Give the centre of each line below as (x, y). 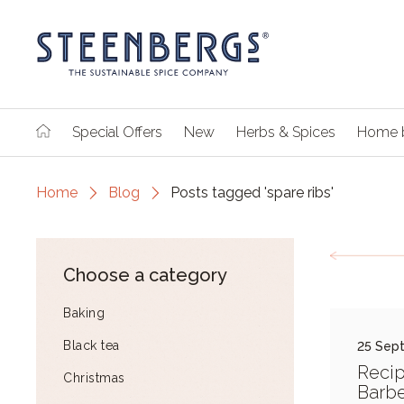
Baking (84, 313)
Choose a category (145, 275)
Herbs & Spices (286, 132)
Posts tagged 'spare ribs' (252, 193)
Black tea (92, 345)
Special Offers (117, 132)
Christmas (94, 378)
